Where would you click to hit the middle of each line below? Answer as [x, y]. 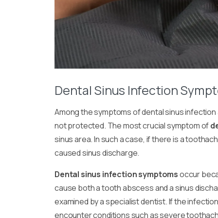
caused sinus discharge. [97, 153]
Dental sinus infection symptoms [117, 174]
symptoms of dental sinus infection [155, 112]
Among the [74, 112]
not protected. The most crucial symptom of [133, 126]
